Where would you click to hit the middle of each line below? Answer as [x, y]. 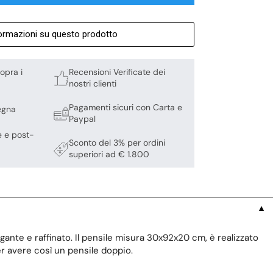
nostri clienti [93, 84]
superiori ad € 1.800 [109, 154]
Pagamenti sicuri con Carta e [126, 108]
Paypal [83, 119]
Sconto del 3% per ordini [117, 143]
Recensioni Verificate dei [117, 72]
